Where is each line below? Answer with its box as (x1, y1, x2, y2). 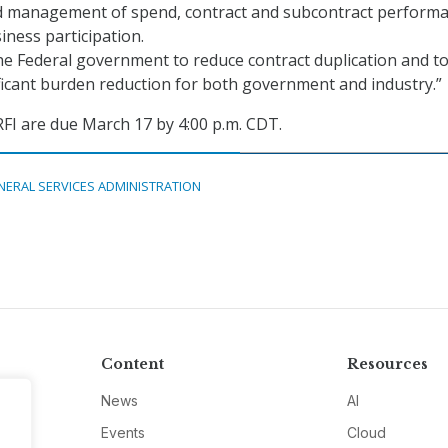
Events (100, 424, 145, 442)
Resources (347, 355, 429, 374)
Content (100, 355, 164, 374)
